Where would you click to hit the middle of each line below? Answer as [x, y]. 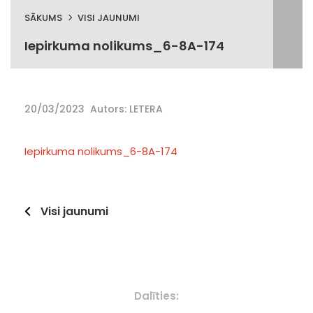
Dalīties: [156, 296]
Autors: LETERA [126, 109]
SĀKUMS [43, 18]
